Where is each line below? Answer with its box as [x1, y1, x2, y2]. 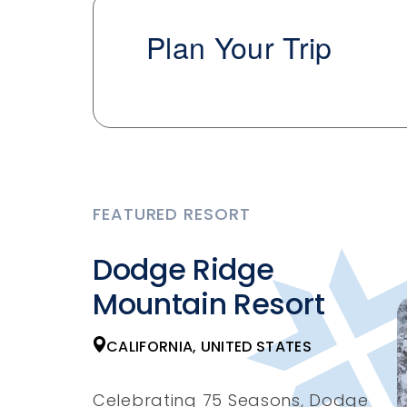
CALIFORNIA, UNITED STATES [106, 335, 312, 357]
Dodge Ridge [93, 248, 274, 290]
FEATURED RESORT [93, 202, 251, 225]
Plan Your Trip [146, 25, 333, 67]
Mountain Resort [93, 283, 325, 324]
